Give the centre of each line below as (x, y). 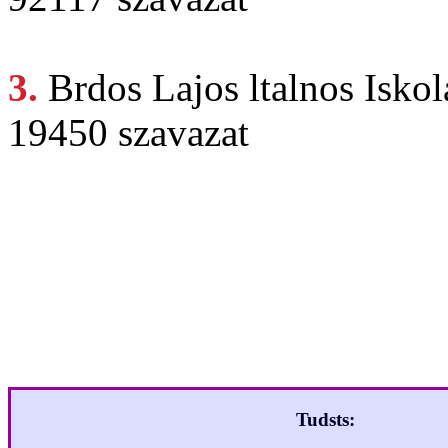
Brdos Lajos (148, 88)
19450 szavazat (128, 133)
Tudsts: (325, 419)
